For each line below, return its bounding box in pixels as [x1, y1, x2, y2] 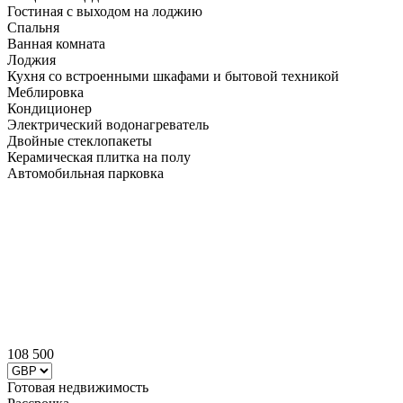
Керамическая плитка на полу [7, 149, 191, 166]
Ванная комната [7, 36, 105, 52]
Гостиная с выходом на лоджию [7, 4, 202, 20]
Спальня [7, 20, 59, 36]
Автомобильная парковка [7, 166, 164, 182]
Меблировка [7, 85, 84, 101]
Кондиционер [7, 101, 92, 117]
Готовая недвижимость [7, 380, 148, 396]
